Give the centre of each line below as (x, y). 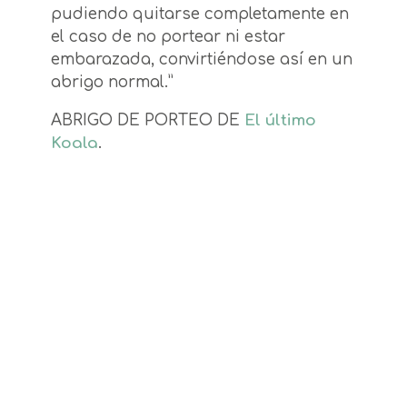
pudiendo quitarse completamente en (200, 15)
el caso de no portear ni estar (168, 37)
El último (280, 121)
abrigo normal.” (112, 83)
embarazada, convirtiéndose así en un (202, 60)
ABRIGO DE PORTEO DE (148, 121)
